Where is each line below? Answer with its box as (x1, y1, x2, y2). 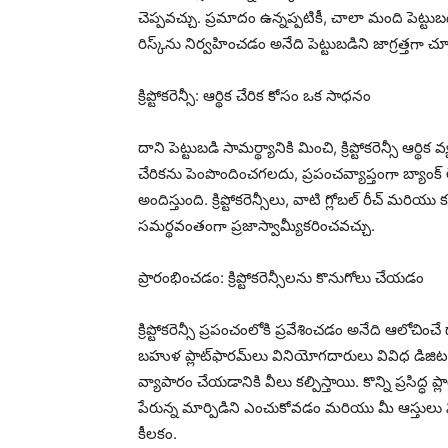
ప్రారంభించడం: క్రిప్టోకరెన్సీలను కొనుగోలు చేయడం (138, 267, 424, 287)
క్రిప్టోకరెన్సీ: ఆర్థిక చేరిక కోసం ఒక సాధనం (138, 85, 371, 105)
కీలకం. (138, 423, 177, 443)
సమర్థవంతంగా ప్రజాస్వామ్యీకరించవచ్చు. (138, 215, 375, 235)
